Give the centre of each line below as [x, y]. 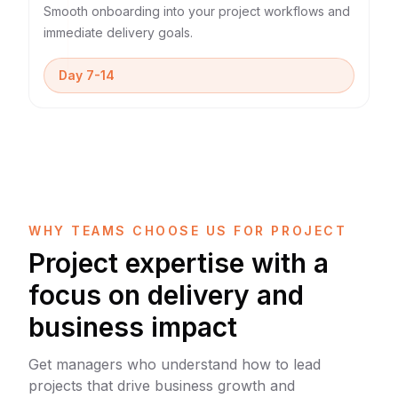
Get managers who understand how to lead [175, 364]
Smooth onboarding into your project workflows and [197, 11]
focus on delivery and [166, 295]
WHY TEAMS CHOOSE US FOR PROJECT [188, 231]
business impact [133, 327]
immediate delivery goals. [118, 32]
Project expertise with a [179, 263]
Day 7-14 [87, 75]
